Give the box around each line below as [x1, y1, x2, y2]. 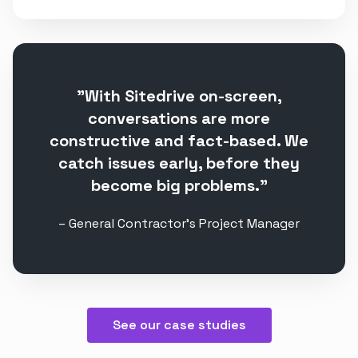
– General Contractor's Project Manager [58, 214, 300, 232]
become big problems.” [90, 175, 268, 197]
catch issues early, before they [58, 153, 300, 174]
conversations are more [88, 108, 270, 129]
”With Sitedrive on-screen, [76, 86, 282, 107]
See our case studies [112, 316, 246, 333]
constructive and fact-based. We [50, 130, 308, 152]
